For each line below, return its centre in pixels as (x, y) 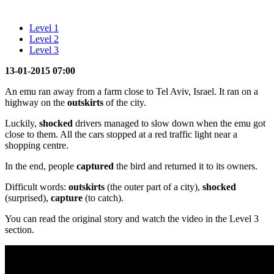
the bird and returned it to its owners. (187, 166)
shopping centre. (37, 145)
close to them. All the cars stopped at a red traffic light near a (121, 134)
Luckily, (22, 123)
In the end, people (41, 166)
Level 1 (44, 28)
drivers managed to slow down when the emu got (169, 123)
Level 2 (44, 39)
